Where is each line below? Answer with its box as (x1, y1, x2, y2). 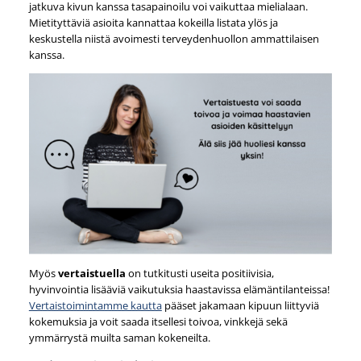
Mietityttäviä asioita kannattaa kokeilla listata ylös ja (28, 15, 278, 30)
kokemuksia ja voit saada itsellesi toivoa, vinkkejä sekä (28, 314, 288, 330)
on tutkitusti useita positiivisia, (125, 266, 274, 281)
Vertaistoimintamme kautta (28, 298, 162, 313)
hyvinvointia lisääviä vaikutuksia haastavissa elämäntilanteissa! (28, 282, 330, 297)
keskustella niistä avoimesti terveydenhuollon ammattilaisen (28, 31, 319, 46)
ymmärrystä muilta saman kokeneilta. (28, 330, 213, 346)
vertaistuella (57, 266, 126, 281)
